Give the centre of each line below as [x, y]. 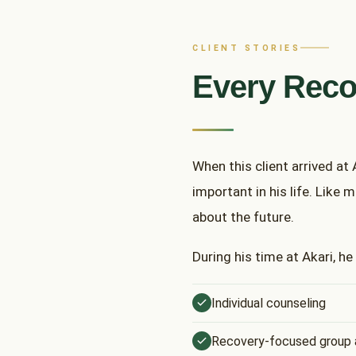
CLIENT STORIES [246, 48]
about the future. [243, 217]
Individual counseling [269, 303]
